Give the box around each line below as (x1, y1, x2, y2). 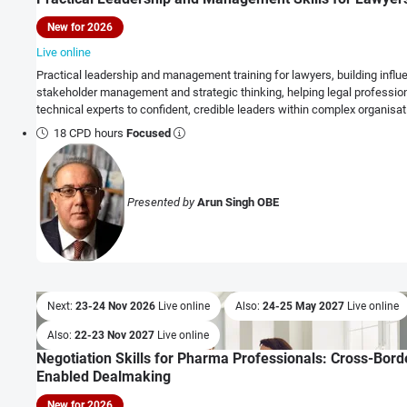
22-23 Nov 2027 (74, 328, 157, 342)
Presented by (127, 194, 197, 209)
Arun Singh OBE (197, 194, 279, 209)
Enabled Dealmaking (36, 367, 171, 385)
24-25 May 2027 (263, 299, 347, 313)
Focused (126, 125, 172, 140)
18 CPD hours (54, 125, 127, 140)
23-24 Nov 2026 (75, 299, 158, 313)
